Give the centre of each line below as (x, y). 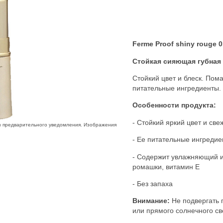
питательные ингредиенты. (177, 88)
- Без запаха (153, 183)
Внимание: (152, 201)
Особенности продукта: (174, 105)
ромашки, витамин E (166, 167)
